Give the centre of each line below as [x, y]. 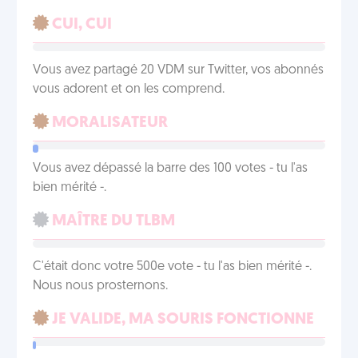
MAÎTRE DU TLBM [112, 221]
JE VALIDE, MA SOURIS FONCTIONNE [181, 320]
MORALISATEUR [108, 123]
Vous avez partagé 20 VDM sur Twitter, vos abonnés [178, 70]
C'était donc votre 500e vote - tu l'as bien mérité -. [172, 267]
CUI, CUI [80, 25]
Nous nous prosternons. [100, 286]
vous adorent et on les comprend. [129, 89]
